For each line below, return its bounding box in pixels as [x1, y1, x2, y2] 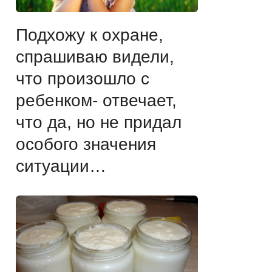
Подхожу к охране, [16, 25, 163, 44]
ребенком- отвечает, [16, 90, 177, 110]
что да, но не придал [16, 112, 182, 132]
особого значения [16, 134, 156, 154]
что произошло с [16, 69, 149, 88]
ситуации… [16, 156, 106, 175]
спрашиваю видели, [16, 47, 174, 66]
